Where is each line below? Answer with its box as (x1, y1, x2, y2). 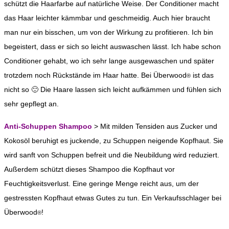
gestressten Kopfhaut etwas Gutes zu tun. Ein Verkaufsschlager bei (4, 193, 221, 202)
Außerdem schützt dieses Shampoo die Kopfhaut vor (4, 165, 175, 173)
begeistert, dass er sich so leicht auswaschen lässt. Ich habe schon (4, 42, 221, 51)
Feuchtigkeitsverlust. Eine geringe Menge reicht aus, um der (4, 179, 199, 188)
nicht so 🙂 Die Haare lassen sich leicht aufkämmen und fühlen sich (4, 85, 221, 94)
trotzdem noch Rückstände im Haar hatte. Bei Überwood (4, 71, 187, 79)
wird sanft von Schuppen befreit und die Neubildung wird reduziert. (4, 150, 219, 159)
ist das (191, 71, 214, 79)
